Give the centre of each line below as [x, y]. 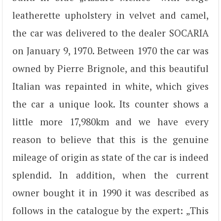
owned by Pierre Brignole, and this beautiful [110, 68]
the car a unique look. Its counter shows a [110, 104]
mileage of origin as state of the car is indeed [110, 157]
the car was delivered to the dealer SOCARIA [110, 33]
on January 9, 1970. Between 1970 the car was [110, 50]
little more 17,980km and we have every [110, 121]
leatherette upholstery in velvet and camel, [110, 15]
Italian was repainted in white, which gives [110, 86]
